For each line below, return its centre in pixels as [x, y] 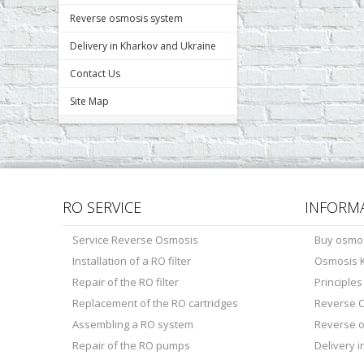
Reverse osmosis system [126, 18]
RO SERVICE [102, 207]
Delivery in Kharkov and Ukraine [143, 46]
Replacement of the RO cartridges [155, 303]
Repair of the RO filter [126, 282]
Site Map [89, 101]
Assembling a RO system [133, 324]
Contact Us [95, 74]
